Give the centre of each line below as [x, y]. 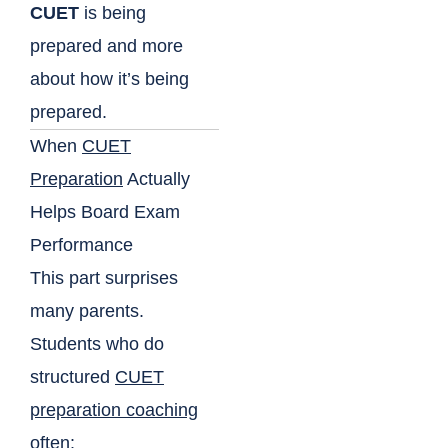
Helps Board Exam [105, 212]
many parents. [87, 311]
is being [112, 13]
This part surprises [104, 278]
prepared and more [106, 46]
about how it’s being [109, 79]
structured [72, 377]
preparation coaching [114, 410]
